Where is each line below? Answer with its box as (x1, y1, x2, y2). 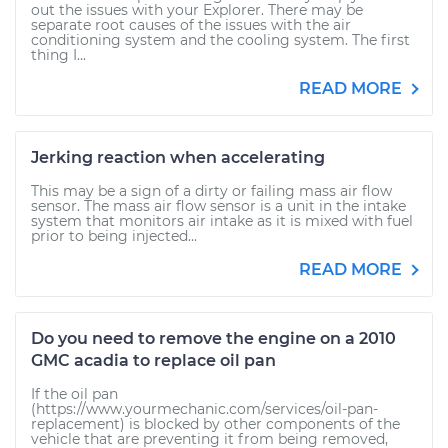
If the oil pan (31, 385, 118, 403)
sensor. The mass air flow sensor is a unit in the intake (31, 197, 406, 215)
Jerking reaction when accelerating (31, 148, 325, 167)
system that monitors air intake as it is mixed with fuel (31, 212, 413, 230)
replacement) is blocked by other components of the (31, 415, 400, 433)
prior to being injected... (31, 227, 197, 245)
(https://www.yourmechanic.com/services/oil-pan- (31, 400, 378, 418)
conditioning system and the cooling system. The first (31, 31, 410, 49)
